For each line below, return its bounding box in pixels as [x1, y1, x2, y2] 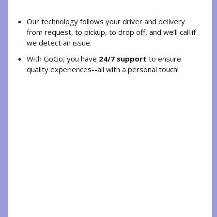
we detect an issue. [26, 37, 92, 47]
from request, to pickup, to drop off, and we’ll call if [26, 27, 196, 37]
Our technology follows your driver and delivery [26, 16, 185, 26]
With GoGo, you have [26, 53, 99, 63]
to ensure [148, 53, 181, 63]
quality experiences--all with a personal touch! [26, 64, 179, 74]
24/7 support [98, 53, 149, 63]
